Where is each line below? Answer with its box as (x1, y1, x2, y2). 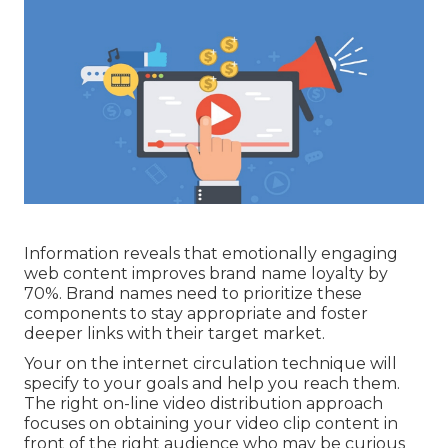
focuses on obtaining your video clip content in (24, 413, 398, 433)
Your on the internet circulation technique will (24, 353, 397, 373)
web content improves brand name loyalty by (24, 263, 388, 283)
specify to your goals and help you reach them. (24, 373, 400, 393)
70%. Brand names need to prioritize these (24, 283, 362, 303)
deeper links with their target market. (24, 323, 325, 343)
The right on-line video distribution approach (24, 393, 383, 413)
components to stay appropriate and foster (24, 303, 368, 323)
